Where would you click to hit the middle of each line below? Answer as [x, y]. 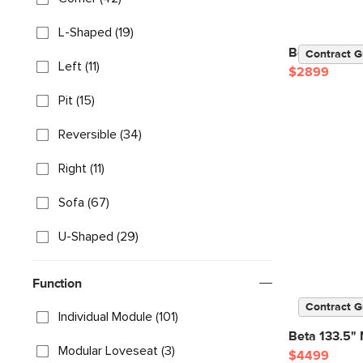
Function [57, 284]
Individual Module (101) [118, 317]
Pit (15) [77, 100]
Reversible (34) [100, 135]
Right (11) [81, 169]
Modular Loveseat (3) [117, 351]
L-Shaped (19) [96, 32]
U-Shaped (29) [98, 237]
